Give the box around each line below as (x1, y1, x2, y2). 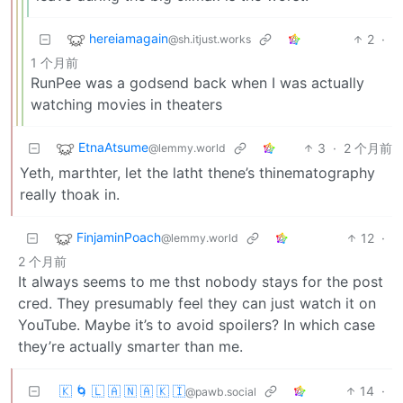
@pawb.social (185, 384, 256, 399)
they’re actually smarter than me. (18, 336, 243, 355)
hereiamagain (89, 30, 168, 46)
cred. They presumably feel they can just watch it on (18, 293, 376, 312)
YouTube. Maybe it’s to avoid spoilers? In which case (18, 315, 375, 334)
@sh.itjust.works (168, 31, 251, 46)
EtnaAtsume (78, 139, 148, 155)
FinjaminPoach (76, 228, 161, 245)
